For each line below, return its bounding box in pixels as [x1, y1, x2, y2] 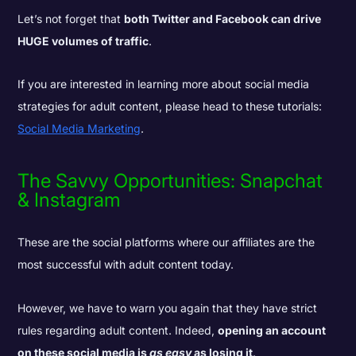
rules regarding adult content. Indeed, [17, 323, 219, 337]
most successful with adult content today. [17, 257, 234, 272]
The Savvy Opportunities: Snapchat [17, 169, 323, 193]
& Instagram [17, 188, 122, 212]
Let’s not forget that [17, 11, 125, 25]
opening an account [218, 323, 327, 337]
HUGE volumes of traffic [17, 33, 149, 48]
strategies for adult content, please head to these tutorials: [17, 99, 323, 114]
